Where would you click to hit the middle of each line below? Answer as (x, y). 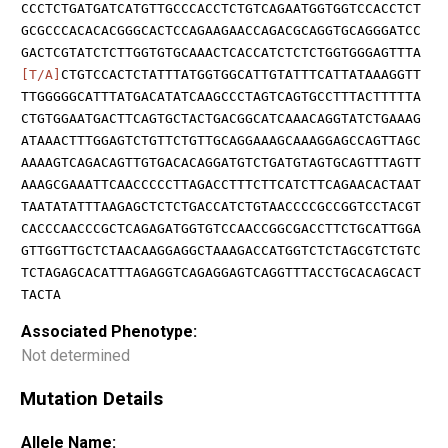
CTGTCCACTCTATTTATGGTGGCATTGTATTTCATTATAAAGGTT (241, 74)
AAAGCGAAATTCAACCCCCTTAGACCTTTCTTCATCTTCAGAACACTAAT (221, 184)
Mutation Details (91, 399)
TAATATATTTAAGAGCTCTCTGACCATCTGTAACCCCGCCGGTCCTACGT (221, 206)
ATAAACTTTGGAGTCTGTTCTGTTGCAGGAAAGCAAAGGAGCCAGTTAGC (221, 140)
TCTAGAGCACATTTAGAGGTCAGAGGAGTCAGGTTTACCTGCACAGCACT (221, 272)
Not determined (75, 355)
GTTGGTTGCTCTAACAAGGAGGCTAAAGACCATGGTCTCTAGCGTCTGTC (221, 250)
